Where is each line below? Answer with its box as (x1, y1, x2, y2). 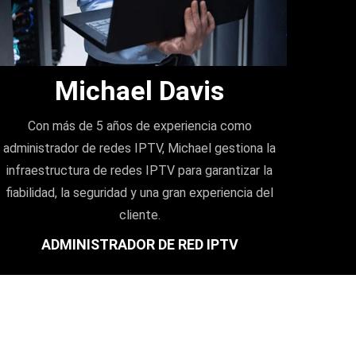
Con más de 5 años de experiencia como (27, 118, 252, 133)
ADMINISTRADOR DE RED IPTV (41, 235, 238, 253)
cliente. (118, 207, 161, 222)
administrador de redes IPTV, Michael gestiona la (3, 140, 277, 156)
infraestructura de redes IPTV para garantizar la (6, 162, 273, 178)
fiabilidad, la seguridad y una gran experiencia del (6, 184, 274, 200)
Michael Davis (55, 74, 225, 106)
